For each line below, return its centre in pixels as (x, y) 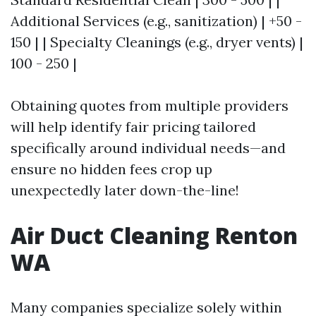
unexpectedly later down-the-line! (125, 190)
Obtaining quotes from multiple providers (150, 105)
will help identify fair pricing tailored (133, 127)
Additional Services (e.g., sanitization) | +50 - (156, 21)
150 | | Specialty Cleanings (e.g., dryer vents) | (157, 42)
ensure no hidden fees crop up (111, 169)
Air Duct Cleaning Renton (154, 235)
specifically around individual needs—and (148, 148)
